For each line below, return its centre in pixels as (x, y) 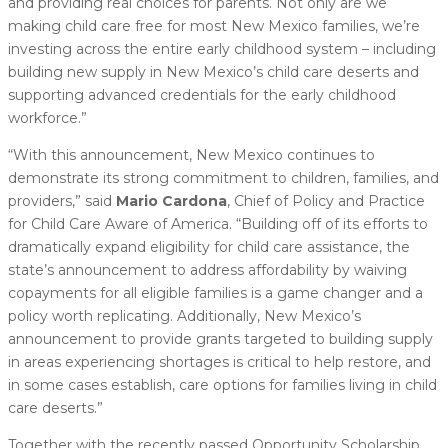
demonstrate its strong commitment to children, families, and (223, 177)
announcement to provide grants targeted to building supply (220, 338)
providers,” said (62, 200)
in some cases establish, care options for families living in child (222, 384)
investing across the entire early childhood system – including (222, 48)
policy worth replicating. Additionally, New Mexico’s (184, 315)
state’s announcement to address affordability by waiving (207, 269)
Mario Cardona (171, 200)
